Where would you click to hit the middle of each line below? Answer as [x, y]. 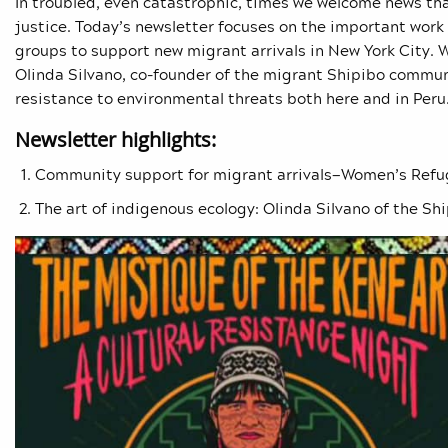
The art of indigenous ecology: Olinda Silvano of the [228, 208]
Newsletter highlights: [115, 140]
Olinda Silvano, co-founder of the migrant [171, 74]
